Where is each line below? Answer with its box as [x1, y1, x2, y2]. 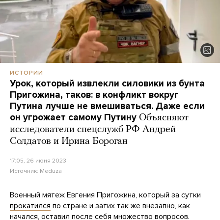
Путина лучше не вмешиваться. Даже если [10, 101, 205, 112]
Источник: [10, 167, 40, 175]
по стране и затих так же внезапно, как [51, 201, 190, 211]
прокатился [10, 201, 51, 211]
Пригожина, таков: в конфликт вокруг [10, 89, 179, 101]
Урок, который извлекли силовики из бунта [10, 78, 205, 89]
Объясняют [139, 113, 189, 123]
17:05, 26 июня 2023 [10, 157, 66, 165]
